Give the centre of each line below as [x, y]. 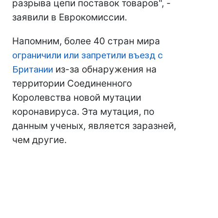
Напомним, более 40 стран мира [86, 41]
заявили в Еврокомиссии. [70, 18]
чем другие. [39, 140]
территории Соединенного [72, 84]
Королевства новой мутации [77, 98]
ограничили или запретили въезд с [87, 55]
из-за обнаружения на [105, 70]
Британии [33, 70]
